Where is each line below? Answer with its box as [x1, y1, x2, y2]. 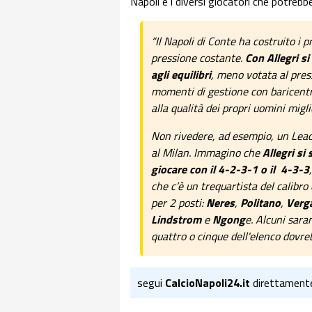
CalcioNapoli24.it [165, 274, 250, 292]
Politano [240, 194, 281, 212]
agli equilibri [151, 66, 211, 84]
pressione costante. [151, 49, 245, 67]
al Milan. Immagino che [151, 144, 263, 162]
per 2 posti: [151, 194, 206, 212]
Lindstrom [151, 211, 201, 228]
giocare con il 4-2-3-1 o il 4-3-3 [151, 161, 309, 178]
